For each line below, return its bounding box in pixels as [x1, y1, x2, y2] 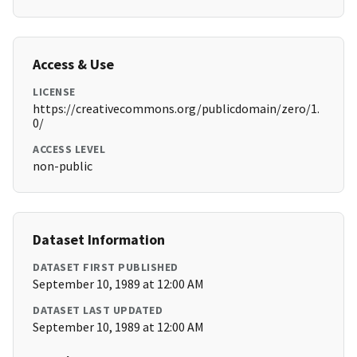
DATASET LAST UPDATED [33, 303, 163, 318]
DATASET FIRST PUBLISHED [33, 260, 178, 275]
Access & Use [33, 55, 114, 74]
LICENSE [33, 84, 76, 100]
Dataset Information [33, 230, 165, 249]
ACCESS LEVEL [33, 142, 105, 157]
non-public [33, 158, 92, 175]
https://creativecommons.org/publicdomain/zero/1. [33, 100, 320, 117]
